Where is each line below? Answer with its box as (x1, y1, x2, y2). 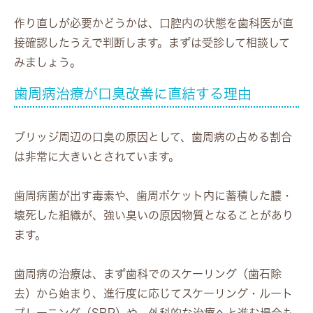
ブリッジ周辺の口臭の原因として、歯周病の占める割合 (14, 131, 292, 143)
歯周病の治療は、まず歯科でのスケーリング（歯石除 (14, 268, 282, 279)
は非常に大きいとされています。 (14, 150, 180, 162)
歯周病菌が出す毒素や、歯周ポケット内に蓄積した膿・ (14, 189, 293, 201)
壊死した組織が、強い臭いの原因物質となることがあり (14, 209, 293, 221)
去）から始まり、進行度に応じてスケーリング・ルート (14, 287, 293, 299)
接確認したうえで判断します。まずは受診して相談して (14, 36, 290, 48)
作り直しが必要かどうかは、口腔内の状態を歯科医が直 (14, 17, 293, 29)
